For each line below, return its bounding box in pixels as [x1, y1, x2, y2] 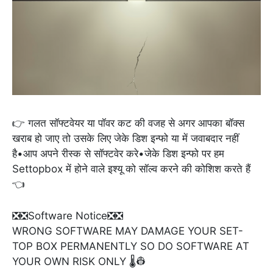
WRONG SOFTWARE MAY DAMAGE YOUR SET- [12, 225, 243, 238]
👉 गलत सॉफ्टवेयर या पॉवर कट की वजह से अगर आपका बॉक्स [12, 117, 244, 130]
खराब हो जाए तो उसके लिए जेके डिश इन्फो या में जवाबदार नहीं [12, 132, 239, 145]
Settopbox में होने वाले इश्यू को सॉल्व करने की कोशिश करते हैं [12, 163, 250, 175]
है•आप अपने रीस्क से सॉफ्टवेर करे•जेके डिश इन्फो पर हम [12, 147, 224, 160]
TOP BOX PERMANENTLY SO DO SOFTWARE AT [12, 240, 249, 253]
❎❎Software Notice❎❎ [12, 210, 123, 222]
